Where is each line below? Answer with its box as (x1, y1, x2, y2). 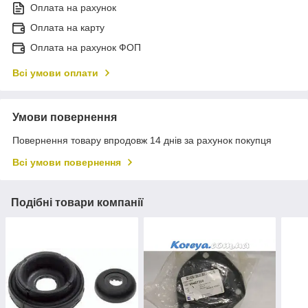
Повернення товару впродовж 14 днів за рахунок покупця (12, 135, 272, 146)
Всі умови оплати (12, 67, 98, 79)
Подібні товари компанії (11, 197, 144, 209)
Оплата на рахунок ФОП (30, 42, 141, 54)
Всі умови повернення (12, 157, 121, 168)
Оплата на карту (30, 22, 104, 34)
